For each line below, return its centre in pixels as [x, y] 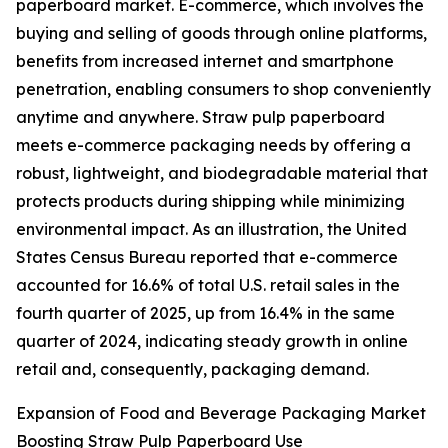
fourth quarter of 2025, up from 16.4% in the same [205, 313]
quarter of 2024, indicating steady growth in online [212, 341]
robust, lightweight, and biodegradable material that [222, 173]
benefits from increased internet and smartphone [205, 61]
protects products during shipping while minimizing [210, 201]
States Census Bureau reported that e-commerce [207, 257]
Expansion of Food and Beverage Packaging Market [221, 413]
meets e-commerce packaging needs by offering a [213, 145]
